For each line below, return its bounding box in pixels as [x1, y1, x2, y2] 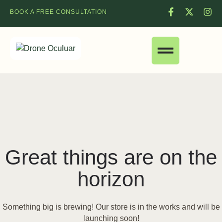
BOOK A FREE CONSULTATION [10, 8, 107, 15]
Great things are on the [5, 146, 217, 169]
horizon [77, 167, 145, 191]
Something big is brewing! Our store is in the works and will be [2, 203, 220, 211]
